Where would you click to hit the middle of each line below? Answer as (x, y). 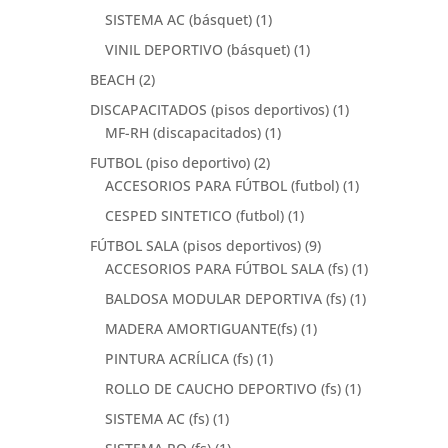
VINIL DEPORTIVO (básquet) (197, 49)
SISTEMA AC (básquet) (178, 19)
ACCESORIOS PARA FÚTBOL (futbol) (221, 185)
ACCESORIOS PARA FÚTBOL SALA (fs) (226, 268)
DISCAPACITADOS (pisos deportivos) (209, 109)
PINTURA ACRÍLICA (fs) (178, 358)
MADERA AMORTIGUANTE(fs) (200, 328)
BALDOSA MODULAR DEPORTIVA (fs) (225, 298)
